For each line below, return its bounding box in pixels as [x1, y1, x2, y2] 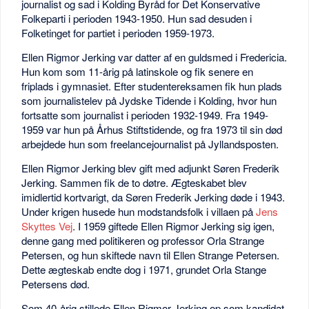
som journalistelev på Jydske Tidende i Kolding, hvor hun [21, 93, 277, 108]
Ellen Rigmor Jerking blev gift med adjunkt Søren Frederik [21, 160, 280, 175]
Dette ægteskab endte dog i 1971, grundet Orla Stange [21, 261, 267, 277]
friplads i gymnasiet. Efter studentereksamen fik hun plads [21, 79, 283, 94]
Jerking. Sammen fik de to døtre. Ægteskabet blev [21, 175, 248, 190]
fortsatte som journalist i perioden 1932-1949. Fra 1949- [21, 108, 269, 123]
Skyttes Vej [21, 218, 73, 233]
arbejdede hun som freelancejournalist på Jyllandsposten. [21, 137, 279, 152]
